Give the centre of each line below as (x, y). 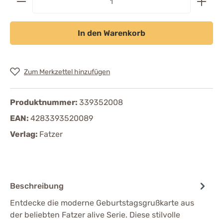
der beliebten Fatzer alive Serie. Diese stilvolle (95, 215)
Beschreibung (37, 186)
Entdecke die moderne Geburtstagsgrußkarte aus (102, 203)
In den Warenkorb (111, 33)
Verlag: (25, 134)
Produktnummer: (45, 103)
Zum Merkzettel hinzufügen (67, 72)
